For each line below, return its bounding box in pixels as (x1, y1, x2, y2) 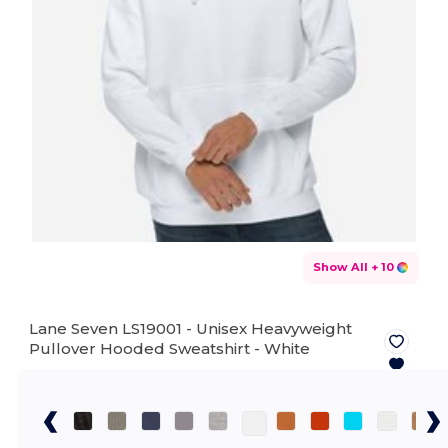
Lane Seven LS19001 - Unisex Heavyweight (29, 318, 353, 338)
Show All (312, 260, 368, 274)
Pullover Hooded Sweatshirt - (29, 338, 265, 358)
